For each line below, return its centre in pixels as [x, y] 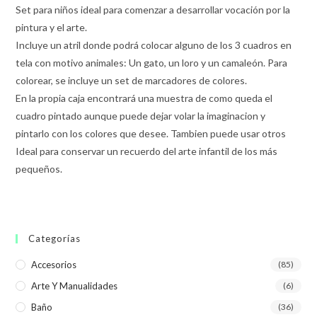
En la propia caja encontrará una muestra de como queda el [144, 98]
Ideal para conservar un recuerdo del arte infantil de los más [147, 151]
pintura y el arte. [52, 27]
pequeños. [39, 168]
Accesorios [54, 264]
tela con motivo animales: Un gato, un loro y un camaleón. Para [152, 62]
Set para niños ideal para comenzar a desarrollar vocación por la [153, 9]
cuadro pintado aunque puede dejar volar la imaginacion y [141, 115]
